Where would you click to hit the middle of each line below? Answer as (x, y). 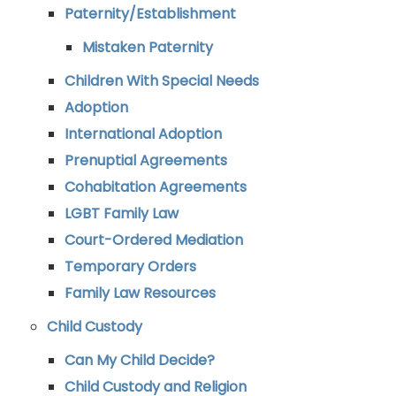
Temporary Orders (130, 267)
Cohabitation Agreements (156, 187)
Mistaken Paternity (148, 47)
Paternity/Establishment (150, 14)
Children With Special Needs (162, 81)
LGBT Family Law (122, 213)
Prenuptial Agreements (146, 160)
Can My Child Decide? (140, 360)
